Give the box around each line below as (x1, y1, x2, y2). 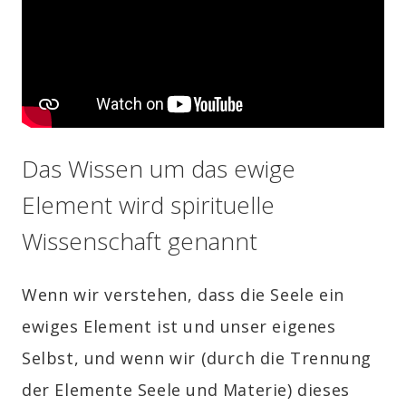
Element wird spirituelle (22, 188, 275, 222)
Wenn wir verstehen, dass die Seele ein (22, 283, 344, 305)
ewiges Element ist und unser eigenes (22, 314, 336, 337)
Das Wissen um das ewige (22, 152, 295, 186)
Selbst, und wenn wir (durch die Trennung (22, 346, 372, 369)
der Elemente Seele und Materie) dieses (22, 378, 350, 401)
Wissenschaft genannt (22, 225, 257, 258)
